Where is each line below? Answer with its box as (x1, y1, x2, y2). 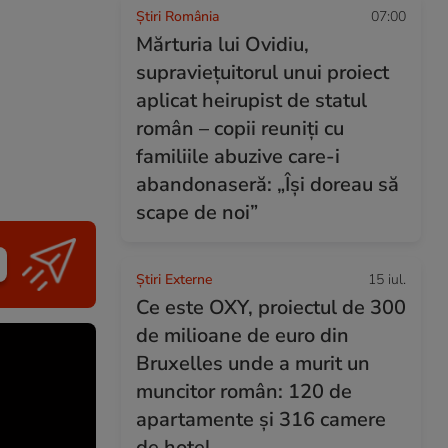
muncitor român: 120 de (136, 378, 352, 405)
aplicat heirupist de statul (136, 87, 367, 114)
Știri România (136, 7, 219, 26)
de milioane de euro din (136, 322, 349, 349)
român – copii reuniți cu (136, 115, 344, 142)
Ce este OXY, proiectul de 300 (136, 294, 406, 321)
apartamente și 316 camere (136, 406, 386, 433)
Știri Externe (136, 270, 212, 289)
